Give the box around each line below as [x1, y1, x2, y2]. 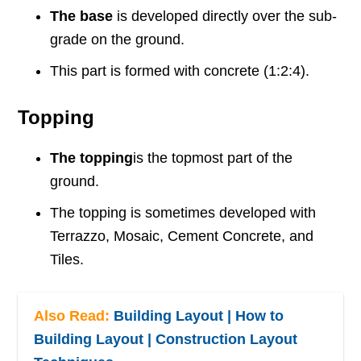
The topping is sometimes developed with [50, 205, 317, 222]
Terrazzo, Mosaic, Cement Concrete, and [50, 228, 314, 245]
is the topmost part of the [133, 150, 293, 167]
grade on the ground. [50, 31, 185, 48]
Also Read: [34, 308, 114, 325]
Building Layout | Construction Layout [34, 331, 298, 348]
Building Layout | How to [114, 308, 284, 325]
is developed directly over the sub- [113, 8, 338, 25]
